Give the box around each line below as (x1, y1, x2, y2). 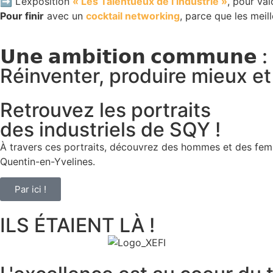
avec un (44, 10, 86, 23)
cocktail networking (86, 10, 180, 23)
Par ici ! (15, 183, 46, 196)
